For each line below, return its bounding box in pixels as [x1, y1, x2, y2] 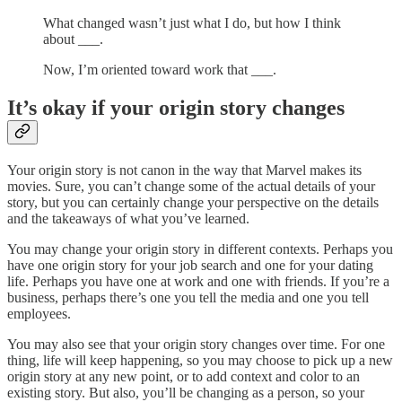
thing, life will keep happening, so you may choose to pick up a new [7, 352, 393, 368]
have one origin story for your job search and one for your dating [7, 257, 373, 273]
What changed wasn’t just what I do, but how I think [43, 14, 341, 31]
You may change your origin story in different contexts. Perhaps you [7, 240, 393, 257]
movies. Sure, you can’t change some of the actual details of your [7, 178, 375, 194]
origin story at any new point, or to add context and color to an [7, 368, 360, 384]
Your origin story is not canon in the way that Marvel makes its [7, 162, 362, 178]
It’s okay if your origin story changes [7, 95, 345, 119]
